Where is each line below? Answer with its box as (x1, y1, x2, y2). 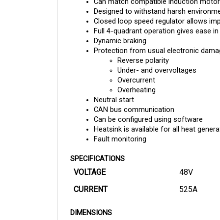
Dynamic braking (94, 27, 148, 36)
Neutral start (94, 86, 134, 95)
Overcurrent (117, 66, 155, 76)
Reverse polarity (117, 47, 169, 56)
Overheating (117, 76, 156, 85)
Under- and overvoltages (117, 56, 196, 66)
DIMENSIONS (70, 199, 112, 208)
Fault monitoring (94, 125, 146, 135)
